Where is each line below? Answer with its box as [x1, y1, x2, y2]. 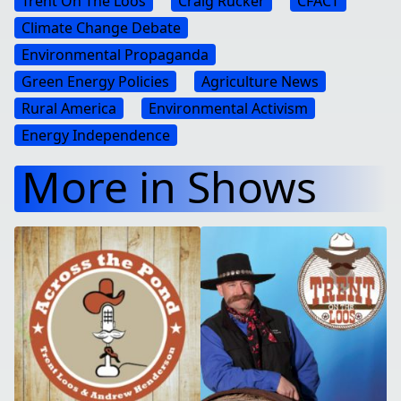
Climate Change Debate [21, 18, 181, 38]
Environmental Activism [149, 98, 308, 118]
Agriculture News [201, 72, 319, 91]
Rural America [21, 98, 116, 118]
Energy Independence [21, 125, 170, 145]
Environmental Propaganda [21, 45, 209, 64]
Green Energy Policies [21, 72, 169, 91]
